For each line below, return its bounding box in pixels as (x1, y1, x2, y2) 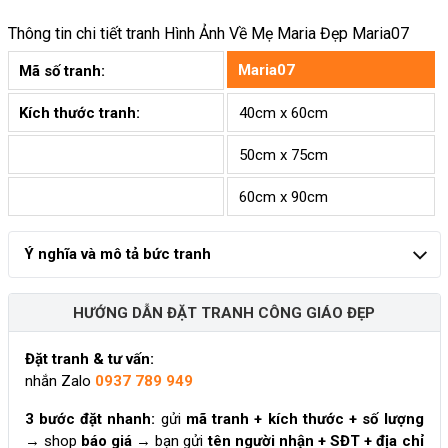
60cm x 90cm (238, 187, 328, 206)
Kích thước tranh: (19, 103, 140, 122)
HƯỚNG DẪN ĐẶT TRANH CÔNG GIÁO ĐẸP (73, 303, 375, 322)
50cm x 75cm (238, 145, 328, 164)
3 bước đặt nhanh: (24, 410, 156, 429)
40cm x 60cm (238, 103, 328, 122)
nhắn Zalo (24, 372, 95, 391)
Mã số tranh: (19, 61, 109, 80)
